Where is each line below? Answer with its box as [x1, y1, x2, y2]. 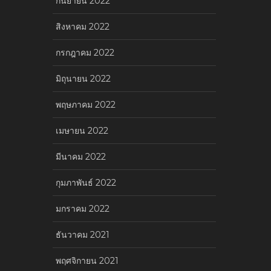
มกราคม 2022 [56, 203, 109, 214]
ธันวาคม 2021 [56, 229, 109, 240]
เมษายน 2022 [56, 125, 108, 136]
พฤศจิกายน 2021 [56, 255, 119, 266]
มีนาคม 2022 [56, 151, 106, 162]
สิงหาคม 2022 [56, 21, 109, 32]
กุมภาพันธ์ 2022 [56, 177, 116, 188]
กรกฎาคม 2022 [56, 47, 114, 58]
